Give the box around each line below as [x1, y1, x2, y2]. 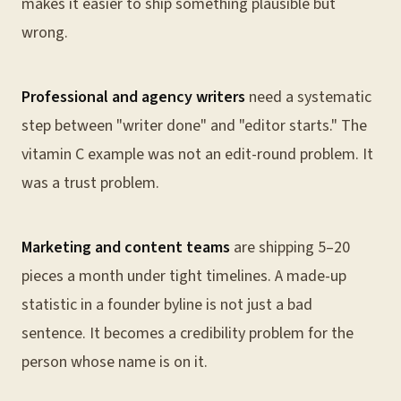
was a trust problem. [21, 172, 159, 194]
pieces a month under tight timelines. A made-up [21, 265, 346, 287]
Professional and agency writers [21, 86, 245, 108]
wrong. [21, 21, 68, 44]
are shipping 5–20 [230, 236, 350, 259]
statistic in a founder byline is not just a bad [21, 294, 312, 316]
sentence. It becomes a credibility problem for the [21, 322, 354, 345]
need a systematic [245, 86, 371, 108]
